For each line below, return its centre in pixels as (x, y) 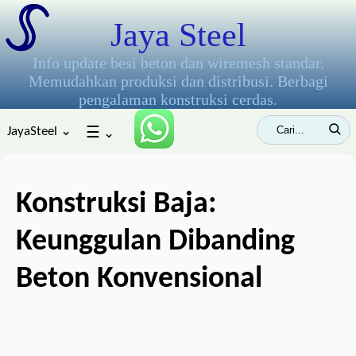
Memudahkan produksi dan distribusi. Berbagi (178, 81)
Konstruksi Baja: (116, 205)
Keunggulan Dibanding (155, 242)
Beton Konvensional (139, 279)
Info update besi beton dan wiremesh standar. (178, 63)
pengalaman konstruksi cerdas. (178, 99)
